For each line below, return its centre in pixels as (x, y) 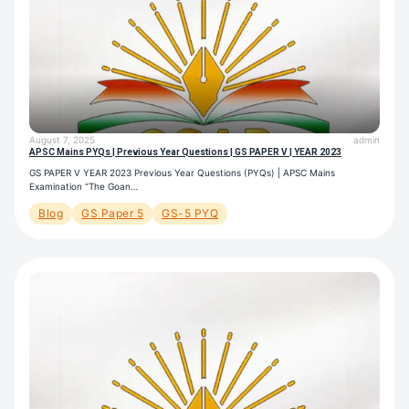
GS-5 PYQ (190, 213)
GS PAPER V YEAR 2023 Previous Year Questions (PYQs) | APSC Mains (182, 172)
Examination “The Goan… (84, 186)
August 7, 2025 (62, 139)
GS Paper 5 (112, 213)
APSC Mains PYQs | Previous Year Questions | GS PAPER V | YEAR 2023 (185, 152)
